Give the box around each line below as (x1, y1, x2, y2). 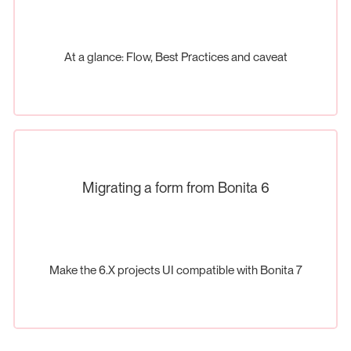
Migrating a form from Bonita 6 (81, 179, 270, 197)
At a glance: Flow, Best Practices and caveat (63, 49, 288, 65)
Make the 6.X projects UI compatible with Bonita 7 (49, 262, 302, 278)
